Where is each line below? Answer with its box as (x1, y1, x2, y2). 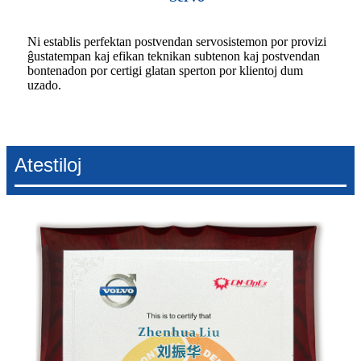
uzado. (27, 77, 61, 92)
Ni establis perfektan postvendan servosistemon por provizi (27, 34, 326, 48)
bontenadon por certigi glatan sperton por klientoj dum (27, 63, 303, 77)
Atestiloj (15, 153, 81, 176)
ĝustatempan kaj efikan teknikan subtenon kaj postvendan (27, 48, 320, 63)
